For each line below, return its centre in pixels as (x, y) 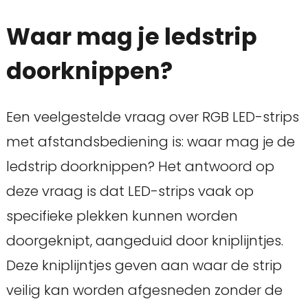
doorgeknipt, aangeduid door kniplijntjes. (144, 240)
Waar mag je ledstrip (131, 37)
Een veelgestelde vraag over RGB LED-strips (152, 117)
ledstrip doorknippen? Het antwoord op (140, 166)
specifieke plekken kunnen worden (122, 216)
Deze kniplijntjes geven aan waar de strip (144, 265)
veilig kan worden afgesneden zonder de (144, 290)
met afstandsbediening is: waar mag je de (150, 141)
